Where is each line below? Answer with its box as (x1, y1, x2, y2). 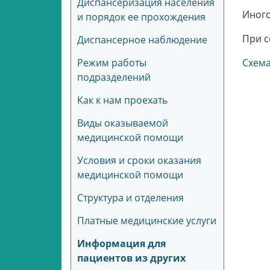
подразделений (77, 71, 151, 84)
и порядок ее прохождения (77, 10, 206, 24)
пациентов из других (77, 251, 186, 265)
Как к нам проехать (77, 93, 168, 107)
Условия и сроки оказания (77, 154, 201, 167)
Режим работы (77, 56, 146, 69)
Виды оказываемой (77, 116, 168, 130)
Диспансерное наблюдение (77, 33, 207, 46)
